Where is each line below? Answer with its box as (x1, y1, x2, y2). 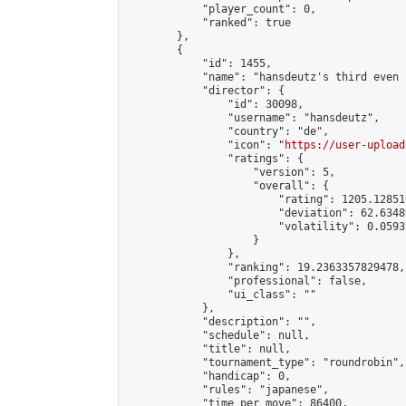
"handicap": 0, (126, 370, 291, 382)
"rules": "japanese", (126, 383, 329, 396)
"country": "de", (126, 125, 329, 138)
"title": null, (126, 343, 291, 355)
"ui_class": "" (126, 288, 316, 301)
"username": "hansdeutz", (126, 111, 380, 124)
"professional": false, (126, 275, 367, 287)
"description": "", (126, 315, 316, 328)
